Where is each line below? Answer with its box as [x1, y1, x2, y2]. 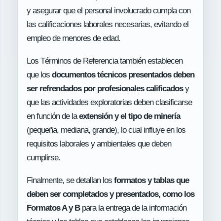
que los [27, 70, 52, 79]
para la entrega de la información [80, 203, 186, 213]
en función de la [27, 111, 79, 121]
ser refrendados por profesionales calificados [27, 83, 183, 93]
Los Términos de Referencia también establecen [27, 56, 183, 66]
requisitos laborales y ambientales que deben [27, 139, 171, 148]
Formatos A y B [27, 203, 80, 213]
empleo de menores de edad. [27, 33, 120, 43]
